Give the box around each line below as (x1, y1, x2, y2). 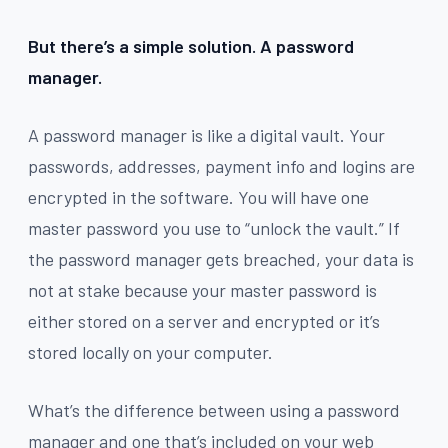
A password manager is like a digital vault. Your (28, 123, 385, 146)
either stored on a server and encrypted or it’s (28, 309, 380, 332)
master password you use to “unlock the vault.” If (28, 216, 400, 239)
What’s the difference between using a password (28, 398, 400, 421)
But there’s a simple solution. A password (28, 34, 354, 57)
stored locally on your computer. (28, 340, 273, 363)
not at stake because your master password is (28, 278, 377, 301)
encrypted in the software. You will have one (28, 185, 369, 208)
